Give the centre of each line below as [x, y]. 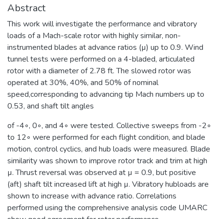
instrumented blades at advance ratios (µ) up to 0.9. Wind [105, 47]
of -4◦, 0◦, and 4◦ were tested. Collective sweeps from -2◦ [109, 125]
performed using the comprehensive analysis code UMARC [107, 208]
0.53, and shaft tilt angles [51, 106]
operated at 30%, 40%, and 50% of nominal [83, 82]
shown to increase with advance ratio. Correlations [92, 196]
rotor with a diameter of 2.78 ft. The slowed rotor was [99, 71]
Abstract [26, 8]
